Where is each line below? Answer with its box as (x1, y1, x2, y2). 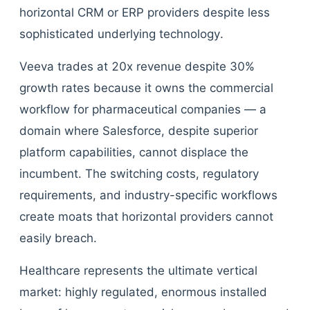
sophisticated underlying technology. (19, 27, 224, 41)
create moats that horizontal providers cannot (19, 210, 273, 224)
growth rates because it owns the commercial (19, 81, 273, 95)
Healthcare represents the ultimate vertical (19, 264, 257, 277)
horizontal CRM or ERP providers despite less (19, 6, 270, 19)
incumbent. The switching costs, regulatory (19, 167, 259, 181)
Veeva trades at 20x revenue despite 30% (19, 60, 255, 73)
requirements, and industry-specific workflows (19, 188, 277, 202)
